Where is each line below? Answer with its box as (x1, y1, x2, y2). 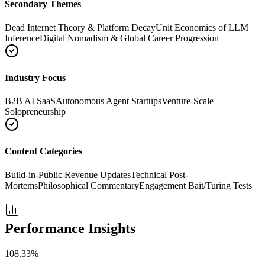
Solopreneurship (5, 106, 66, 117)
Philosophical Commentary (38, 180, 139, 190)
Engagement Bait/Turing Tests (139, 180, 252, 190)
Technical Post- (131, 169, 188, 180)
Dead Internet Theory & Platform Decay (5, 22, 156, 33)
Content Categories (5, 146, 82, 157)
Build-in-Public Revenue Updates (5, 169, 131, 180)
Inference (5, 33, 40, 43)
